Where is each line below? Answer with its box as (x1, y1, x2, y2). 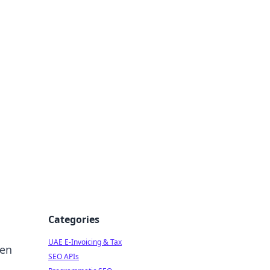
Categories (48, 213, 99, 226)
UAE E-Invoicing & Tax (48, 237, 122, 247)
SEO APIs (48, 251, 79, 262)
